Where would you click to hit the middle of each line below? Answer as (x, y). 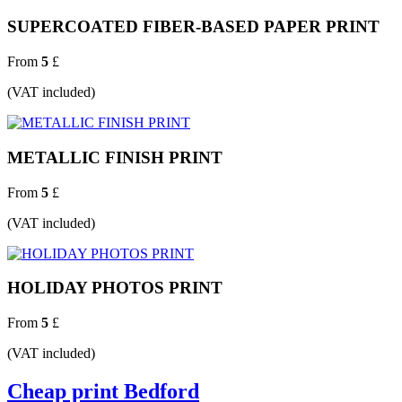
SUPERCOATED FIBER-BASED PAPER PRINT (193, 27)
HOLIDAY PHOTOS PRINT (115, 288)
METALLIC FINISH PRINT (115, 157)
